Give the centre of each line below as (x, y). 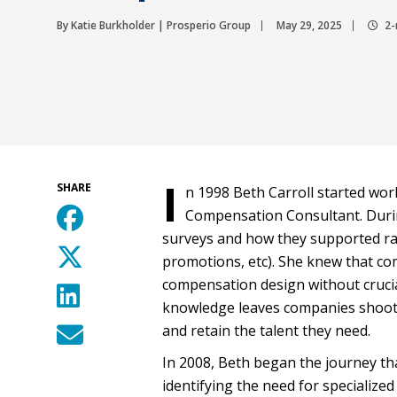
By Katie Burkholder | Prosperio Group (154, 25)
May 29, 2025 (309, 25)
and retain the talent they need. (266, 330)
